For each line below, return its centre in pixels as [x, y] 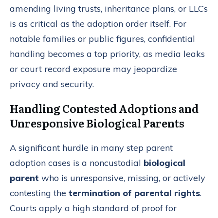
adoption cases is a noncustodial [77, 163]
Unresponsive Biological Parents [97, 123]
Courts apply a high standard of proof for [93, 208]
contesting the [39, 193]
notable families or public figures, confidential [102, 39]
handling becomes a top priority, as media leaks [107, 54]
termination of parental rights [134, 193]
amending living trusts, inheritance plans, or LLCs [109, 9]
